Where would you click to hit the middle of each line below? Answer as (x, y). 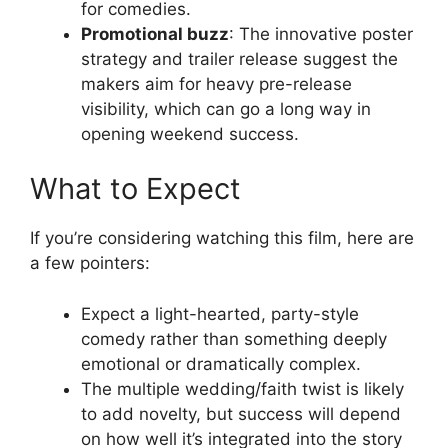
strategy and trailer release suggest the (239, 58)
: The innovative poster (321, 33)
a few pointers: (90, 263)
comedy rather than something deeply (234, 338)
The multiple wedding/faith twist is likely (242, 388)
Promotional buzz (155, 33)
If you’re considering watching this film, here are (222, 238)
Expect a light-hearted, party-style (220, 313)
